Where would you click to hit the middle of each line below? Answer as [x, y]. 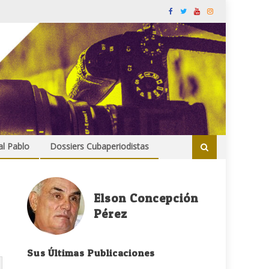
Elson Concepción [146, 198]
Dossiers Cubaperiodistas [99, 147]
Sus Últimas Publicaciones [91, 253]
